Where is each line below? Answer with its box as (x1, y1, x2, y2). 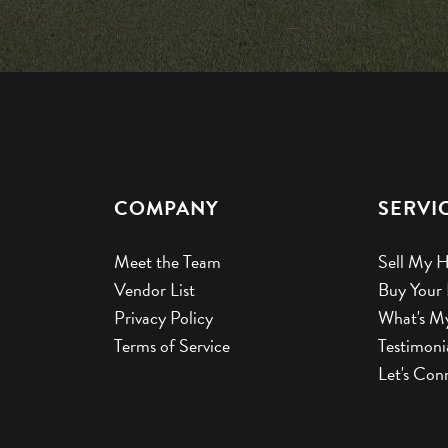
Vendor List (113, 275, 195, 303)
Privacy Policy (113, 303, 213, 331)
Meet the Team (113, 247, 221, 275)
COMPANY (113, 192, 219, 223)
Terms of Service (113, 331, 230, 359)
